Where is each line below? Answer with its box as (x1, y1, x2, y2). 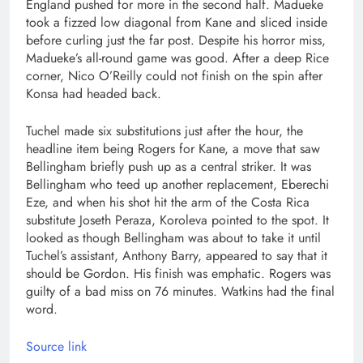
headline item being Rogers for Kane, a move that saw (26, 139, 320, 158)
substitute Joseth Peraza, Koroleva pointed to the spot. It (26, 211, 329, 229)
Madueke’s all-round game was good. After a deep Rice (26, 49, 329, 67)
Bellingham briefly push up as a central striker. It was (26, 157, 311, 176)
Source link (26, 337, 87, 356)
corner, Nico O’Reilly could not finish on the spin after (26, 66, 322, 85)
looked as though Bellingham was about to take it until (26, 228, 321, 247)
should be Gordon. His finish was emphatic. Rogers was (26, 264, 331, 283)
